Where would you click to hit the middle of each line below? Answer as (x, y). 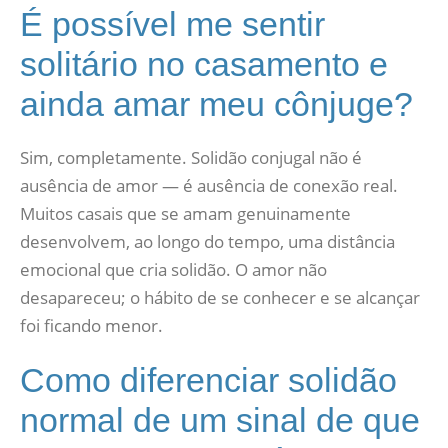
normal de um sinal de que (220, 420)
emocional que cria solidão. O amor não (173, 269)
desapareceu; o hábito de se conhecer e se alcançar (220, 297)
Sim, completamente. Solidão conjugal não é (191, 157)
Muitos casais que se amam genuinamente (185, 213)
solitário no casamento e (204, 64)
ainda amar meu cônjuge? (216, 104)
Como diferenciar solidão (208, 380)
